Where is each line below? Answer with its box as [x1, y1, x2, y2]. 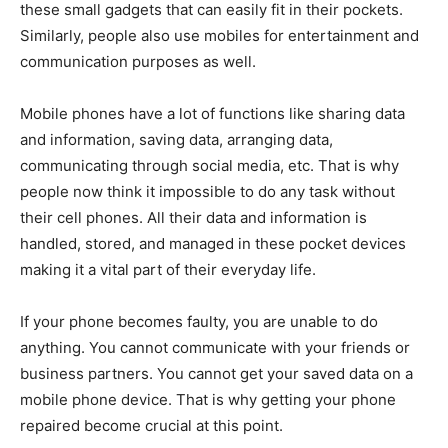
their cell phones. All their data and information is [20, 208, 367, 227]
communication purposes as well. [20, 52, 256, 71]
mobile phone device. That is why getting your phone [20, 390, 396, 409]
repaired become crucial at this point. [20, 416, 283, 435]
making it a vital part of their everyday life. [20, 260, 316, 279]
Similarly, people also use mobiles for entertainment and [20, 26, 419, 45]
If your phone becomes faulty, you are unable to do [20, 312, 378, 331]
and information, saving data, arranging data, [20, 130, 333, 149]
